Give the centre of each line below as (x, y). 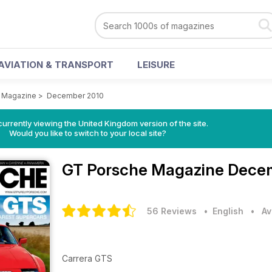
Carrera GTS (87, 258)
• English (221, 211)
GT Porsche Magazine (145, 170)
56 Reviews (172, 211)
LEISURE (156, 65)
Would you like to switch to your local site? (87, 133)
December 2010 (75, 96)
